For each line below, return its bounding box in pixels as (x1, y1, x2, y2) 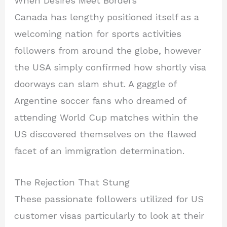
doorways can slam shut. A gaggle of (14, 78, 177, 89)
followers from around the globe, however (14, 45, 202, 56)
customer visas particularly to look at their (14, 210, 205, 221)
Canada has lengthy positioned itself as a (14, 11, 200, 22)
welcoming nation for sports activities (14, 28, 182, 39)
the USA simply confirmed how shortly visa (14, 61, 207, 72)
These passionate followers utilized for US (14, 194, 204, 204)
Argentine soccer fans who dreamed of (14, 95, 186, 106)
